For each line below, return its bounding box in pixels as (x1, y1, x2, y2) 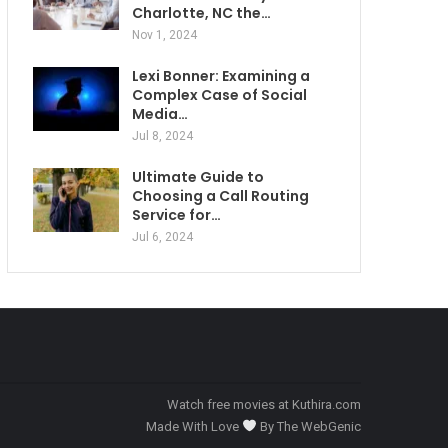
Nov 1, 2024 (132, 28, 197, 43)
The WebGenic (277, 419, 361, 435)
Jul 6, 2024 (132, 230, 193, 245)
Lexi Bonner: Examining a (132, 66, 310, 87)
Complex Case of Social (132, 85, 307, 106)
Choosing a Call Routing (132, 186, 309, 207)
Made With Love (146, 419, 243, 435)
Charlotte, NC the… (132, 3, 271, 24)
